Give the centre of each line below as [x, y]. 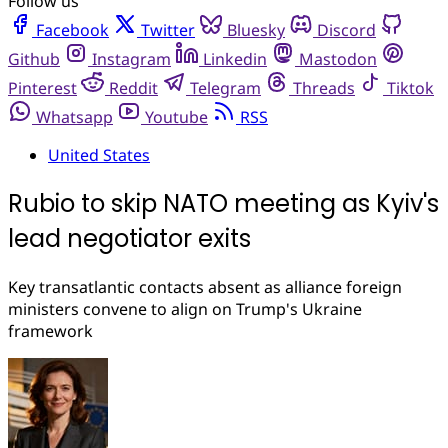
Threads [324, 88]
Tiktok [410, 88]
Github [34, 59]
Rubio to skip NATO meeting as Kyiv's [223, 203]
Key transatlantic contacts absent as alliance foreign [205, 286]
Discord [346, 30]
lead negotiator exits [129, 238]
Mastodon [338, 59]
